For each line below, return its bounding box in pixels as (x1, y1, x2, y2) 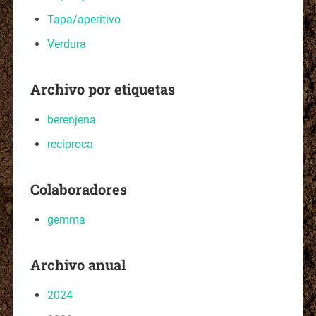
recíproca (47, 137, 93, 151)
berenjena (47, 112, 96, 126)
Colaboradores (30, 179, 127, 198)
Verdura (47, 37, 86, 51)
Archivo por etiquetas (30, 79, 175, 98)
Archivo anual (30, 255, 126, 274)
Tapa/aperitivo (47, 12, 121, 26)
